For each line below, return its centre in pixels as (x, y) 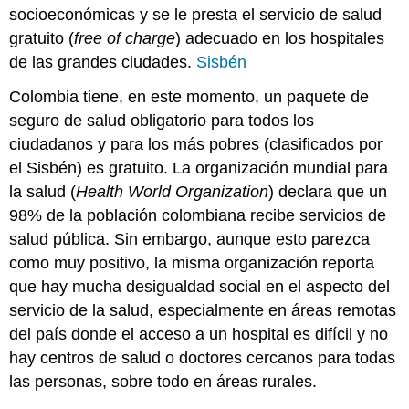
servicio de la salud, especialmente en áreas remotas (203, 311)
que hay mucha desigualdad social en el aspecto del (200, 287)
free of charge (125, 38)
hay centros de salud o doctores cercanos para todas (203, 358)
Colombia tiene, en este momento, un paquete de (189, 97)
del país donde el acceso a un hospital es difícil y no (199, 335)
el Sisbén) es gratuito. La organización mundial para (199, 168)
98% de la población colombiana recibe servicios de (198, 216)
